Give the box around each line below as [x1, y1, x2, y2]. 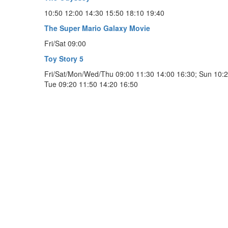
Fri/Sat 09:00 [44, 38, 86, 48]
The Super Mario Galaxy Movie [44, 22, 150, 33]
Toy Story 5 [44, 53, 83, 64]
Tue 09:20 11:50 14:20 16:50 [44, 78, 138, 89]
